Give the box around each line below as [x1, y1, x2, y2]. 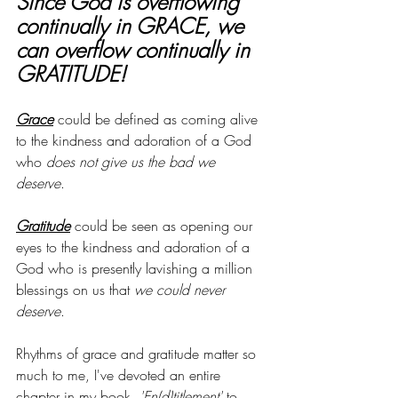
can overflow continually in [16, 35, 256, 64]
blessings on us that [16, 279, 134, 299]
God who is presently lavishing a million [16, 258, 257, 278]
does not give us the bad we [46, 151, 219, 171]
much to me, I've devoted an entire [16, 364, 225, 385]
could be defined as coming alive [53, 108, 262, 129]
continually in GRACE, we [16, 11, 250, 40]
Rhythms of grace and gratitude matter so [16, 343, 260, 363]
